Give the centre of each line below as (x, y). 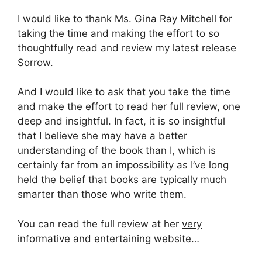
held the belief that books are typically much (122, 180)
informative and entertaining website (104, 238)
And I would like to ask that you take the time (124, 92)
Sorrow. (35, 62)
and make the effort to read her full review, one (129, 107)
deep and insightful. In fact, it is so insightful (121, 121)
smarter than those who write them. (102, 194)
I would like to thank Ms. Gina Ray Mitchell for (125, 18)
